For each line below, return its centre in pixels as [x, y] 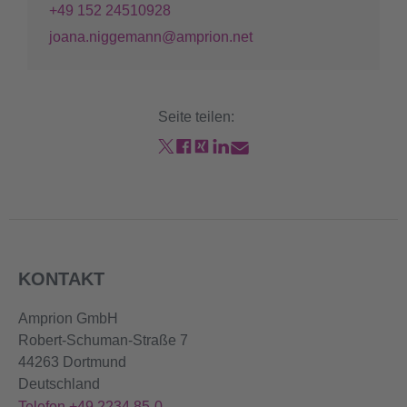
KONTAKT [61, 278]
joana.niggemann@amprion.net [151, 36]
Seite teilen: [196, 116]
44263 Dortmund [72, 362]
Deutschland [59, 383]
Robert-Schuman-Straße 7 [103, 340]
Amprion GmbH [68, 318]
